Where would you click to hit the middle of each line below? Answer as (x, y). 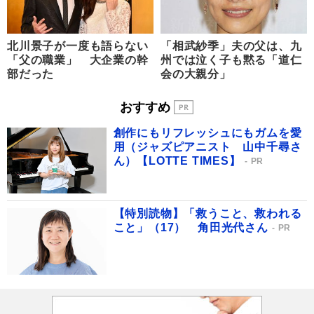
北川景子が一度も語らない (78, 46)
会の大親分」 (196, 74)
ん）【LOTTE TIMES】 (177, 161)
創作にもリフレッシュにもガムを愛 (207, 132)
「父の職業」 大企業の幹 (78, 60)
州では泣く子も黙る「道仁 (231, 60)
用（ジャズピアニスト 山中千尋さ (207, 146)
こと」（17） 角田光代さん (191, 228)
